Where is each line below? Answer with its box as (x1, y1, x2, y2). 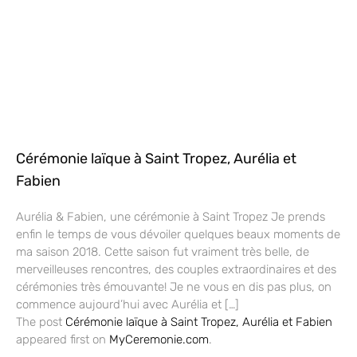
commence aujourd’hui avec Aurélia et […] (16, 297, 239, 312)
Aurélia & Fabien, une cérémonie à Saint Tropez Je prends (16, 210, 325, 225)
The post (16, 315, 65, 330)
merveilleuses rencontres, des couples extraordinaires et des (16, 262, 336, 277)
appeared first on (16, 332, 109, 347)
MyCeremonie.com (109, 332, 209, 347)
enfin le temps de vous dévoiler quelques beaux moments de (16, 227, 340, 242)
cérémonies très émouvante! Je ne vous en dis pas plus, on (16, 280, 331, 295)
